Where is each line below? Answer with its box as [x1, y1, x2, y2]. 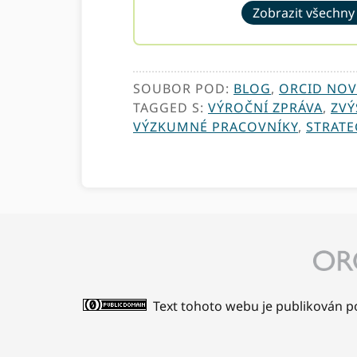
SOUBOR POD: [133, 80, 233, 98]
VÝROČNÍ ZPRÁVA [208, 99, 323, 117]
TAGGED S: [133, 99, 208, 117]
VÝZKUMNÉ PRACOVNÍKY [133, 118, 298, 136]
